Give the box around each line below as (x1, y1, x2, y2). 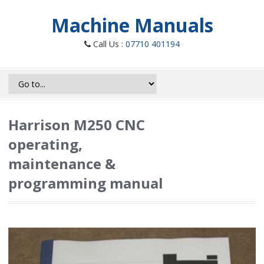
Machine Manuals (51, 12, 213, 38)
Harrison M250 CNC (8, 115, 145, 134)
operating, (8, 134, 82, 154)
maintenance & (8, 154, 115, 173)
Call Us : (91, 38, 126, 49)
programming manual (8, 173, 163, 193)
